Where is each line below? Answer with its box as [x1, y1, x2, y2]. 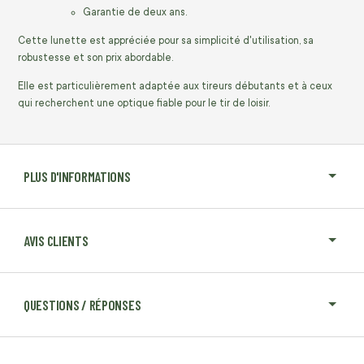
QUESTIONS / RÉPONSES [24, 296, 141, 313]
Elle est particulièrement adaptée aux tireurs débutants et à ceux [18, 80, 332, 92]
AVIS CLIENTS [24, 232, 89, 249]
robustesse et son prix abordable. [18, 51, 173, 63]
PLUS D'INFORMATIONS [24, 167, 131, 184]
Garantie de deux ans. [83, 6, 187, 18]
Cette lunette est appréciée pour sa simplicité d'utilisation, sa [18, 34, 314, 46]
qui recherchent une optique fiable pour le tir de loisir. [18, 97, 270, 109]
